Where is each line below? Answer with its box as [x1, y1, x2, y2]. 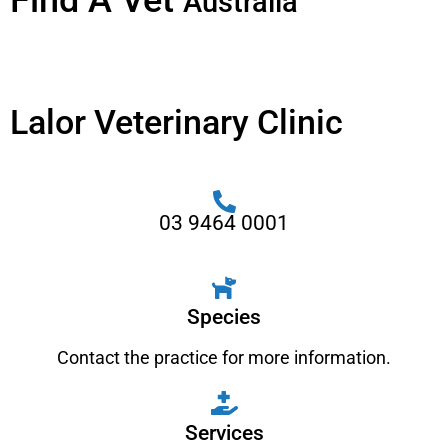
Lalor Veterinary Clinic [10, 102, 343, 142]
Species [187, 305, 261, 329]
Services [184, 421, 264, 445]
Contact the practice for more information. [57, 347, 391, 368]
